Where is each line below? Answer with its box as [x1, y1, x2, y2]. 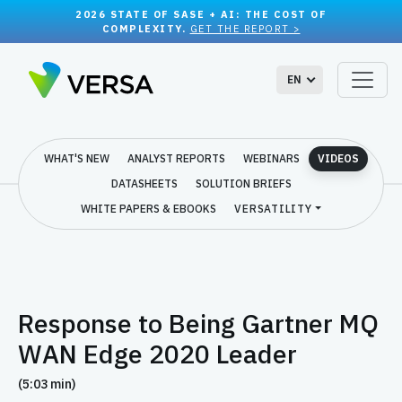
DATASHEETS [110, 177, 178, 190]
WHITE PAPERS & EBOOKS [81, 202, 217, 215]
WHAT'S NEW [43, 152, 109, 165]
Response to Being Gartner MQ [18, 307, 379, 340]
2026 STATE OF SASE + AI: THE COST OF [75, 8, 327, 21]
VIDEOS [317, 152, 359, 165]
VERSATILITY [234, 202, 312, 215]
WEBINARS [242, 152, 300, 165]
